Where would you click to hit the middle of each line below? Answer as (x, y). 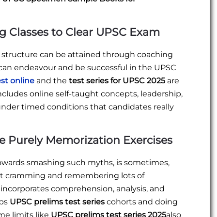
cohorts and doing (141, 202)
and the (52, 81)
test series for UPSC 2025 (117, 81)
